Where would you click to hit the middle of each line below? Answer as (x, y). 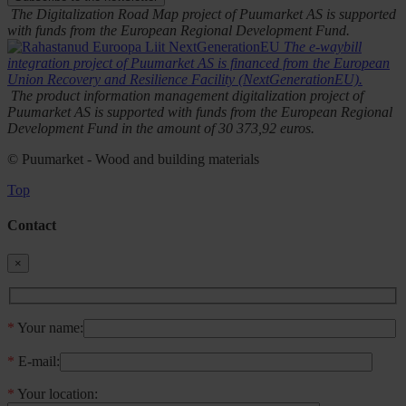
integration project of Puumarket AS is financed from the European (198, 63)
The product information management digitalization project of (187, 96)
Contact (32, 226)
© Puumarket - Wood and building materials (133, 159)
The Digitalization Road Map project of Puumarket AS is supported (203, 14)
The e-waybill (323, 47)
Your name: (49, 328)
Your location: (56, 394)
